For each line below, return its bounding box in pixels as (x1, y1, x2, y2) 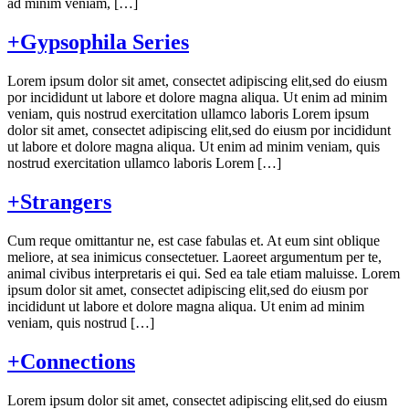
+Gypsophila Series (7, 30, 189, 54)
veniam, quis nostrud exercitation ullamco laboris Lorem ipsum (7, 105, 369, 121)
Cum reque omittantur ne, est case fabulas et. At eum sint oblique (7, 232, 380, 248)
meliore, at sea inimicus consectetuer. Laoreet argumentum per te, (7, 248, 382, 265)
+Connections (7, 349, 135, 373)
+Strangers (7, 189, 111, 214)
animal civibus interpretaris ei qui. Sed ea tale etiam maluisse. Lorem (7, 265, 400, 281)
